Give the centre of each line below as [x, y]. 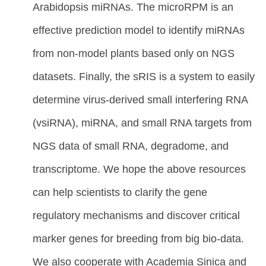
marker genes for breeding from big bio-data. [138, 238]
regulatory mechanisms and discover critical [136, 215]
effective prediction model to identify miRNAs [139, 30]
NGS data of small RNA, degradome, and [131, 145]
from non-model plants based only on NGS [134, 53]
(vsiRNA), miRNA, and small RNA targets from [142, 122]
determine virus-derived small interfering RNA [140, 99]
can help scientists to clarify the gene [120, 192]
